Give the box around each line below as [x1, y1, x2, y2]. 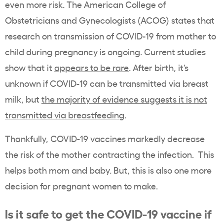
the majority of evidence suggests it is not [41, 93, 207, 105]
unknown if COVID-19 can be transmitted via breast [5, 77, 209, 89]
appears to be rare [54, 61, 129, 74]
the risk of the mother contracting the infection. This [5, 148, 214, 160]
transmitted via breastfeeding [5, 109, 124, 121]
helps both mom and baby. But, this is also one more [5, 164, 212, 176]
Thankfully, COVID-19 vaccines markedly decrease [5, 132, 205, 145]
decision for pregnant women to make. [5, 180, 158, 192]
